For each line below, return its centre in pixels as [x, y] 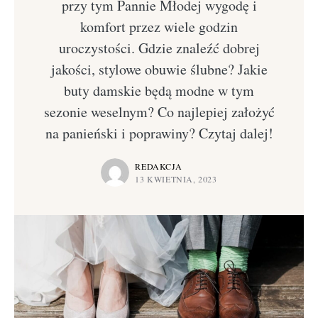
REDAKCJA [159, 166]
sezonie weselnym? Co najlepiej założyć [159, 112]
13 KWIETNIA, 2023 [176, 179]
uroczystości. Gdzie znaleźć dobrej [159, 48]
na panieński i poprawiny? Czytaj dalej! [159, 133]
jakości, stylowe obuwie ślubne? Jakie [159, 69]
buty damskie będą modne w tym [159, 91]
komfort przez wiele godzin [159, 27]
